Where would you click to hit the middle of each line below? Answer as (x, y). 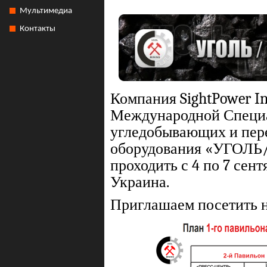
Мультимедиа (46, 11)
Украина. (140, 182)
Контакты (38, 29)
